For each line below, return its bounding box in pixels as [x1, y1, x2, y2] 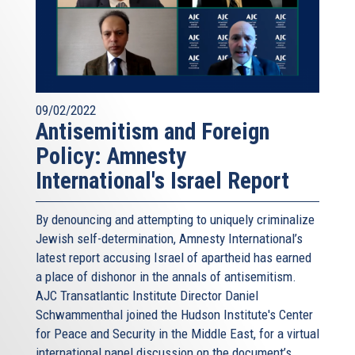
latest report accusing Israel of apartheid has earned [36, 250, 311, 266]
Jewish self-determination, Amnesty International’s [36, 231, 303, 247]
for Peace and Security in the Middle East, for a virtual [36, 326, 319, 342]
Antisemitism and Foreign [36, 118, 269, 146]
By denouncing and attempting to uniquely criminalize [36, 212, 315, 228]
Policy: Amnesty [36, 143, 186, 170]
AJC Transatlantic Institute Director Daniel [36, 288, 258, 304]
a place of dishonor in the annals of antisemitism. [36, 269, 296, 285]
